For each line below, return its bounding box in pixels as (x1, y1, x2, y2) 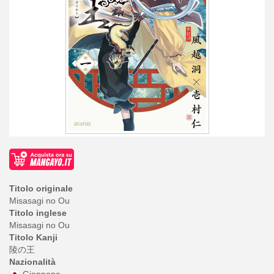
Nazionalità (9, 256, 56, 267)
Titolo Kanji (9, 232, 57, 242)
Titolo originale (9, 183, 73, 193)
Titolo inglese (9, 207, 67, 218)
